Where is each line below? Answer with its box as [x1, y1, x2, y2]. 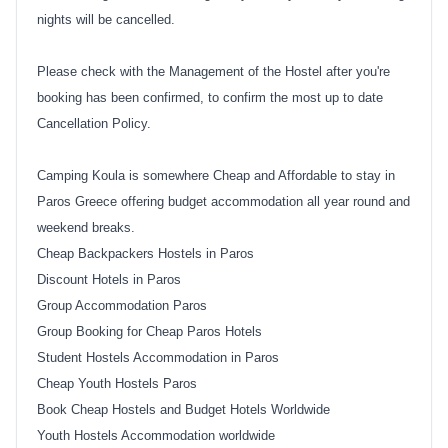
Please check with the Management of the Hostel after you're [37, 63, 390, 79]
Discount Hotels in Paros [37, 271, 181, 287]
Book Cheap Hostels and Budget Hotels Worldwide [37, 401, 330, 417]
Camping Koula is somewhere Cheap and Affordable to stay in [37, 167, 395, 183]
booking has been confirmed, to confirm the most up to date [37, 89, 383, 105]
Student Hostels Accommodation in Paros [37, 349, 279, 365]
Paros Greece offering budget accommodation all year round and [37, 193, 410, 209]
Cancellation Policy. [37, 115, 151, 131]
